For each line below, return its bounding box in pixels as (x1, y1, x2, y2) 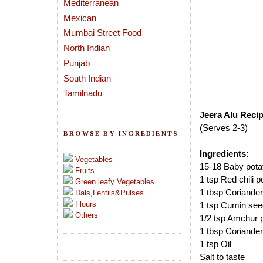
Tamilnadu (63, 88, 102, 99)
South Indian (63, 73, 111, 83)
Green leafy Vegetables (75, 177, 154, 187)
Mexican (63, 12, 96, 23)
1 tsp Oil (200, 239, 231, 249)
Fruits (75, 166, 95, 176)
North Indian (63, 43, 110, 53)
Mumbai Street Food (63, 28, 141, 38)
